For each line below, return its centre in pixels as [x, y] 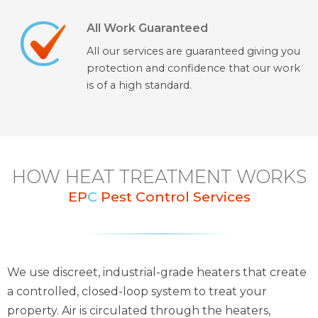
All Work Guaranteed [147, 28]
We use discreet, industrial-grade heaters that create [157, 273]
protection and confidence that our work [193, 68]
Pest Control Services [174, 197]
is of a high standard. [139, 86]
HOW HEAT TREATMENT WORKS [159, 177]
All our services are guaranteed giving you [193, 51]
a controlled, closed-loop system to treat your [137, 292]
